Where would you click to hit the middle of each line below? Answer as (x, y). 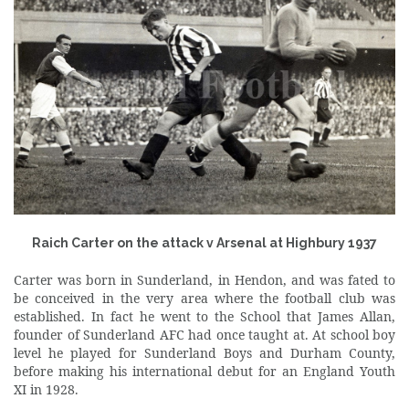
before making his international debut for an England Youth (204, 372)
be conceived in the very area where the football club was (204, 299)
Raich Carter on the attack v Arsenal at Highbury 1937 (204, 243)
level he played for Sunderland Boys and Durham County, (204, 353)
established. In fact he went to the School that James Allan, (204, 317)
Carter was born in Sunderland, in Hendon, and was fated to (204, 280)
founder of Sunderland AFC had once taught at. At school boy (204, 335)
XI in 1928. (46, 390)
